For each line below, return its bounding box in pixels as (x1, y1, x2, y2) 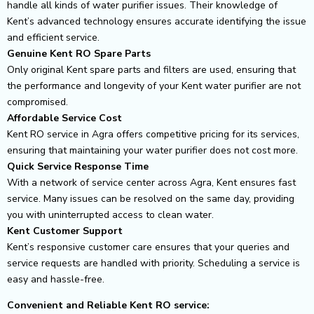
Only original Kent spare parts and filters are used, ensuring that (7, 62, 296, 76)
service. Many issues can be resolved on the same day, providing (7, 191, 294, 205)
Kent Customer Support (7, 224, 123, 238)
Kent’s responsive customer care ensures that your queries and (7, 240, 289, 254)
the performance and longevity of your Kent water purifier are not (7, 78, 301, 93)
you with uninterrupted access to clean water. (7, 207, 214, 221)
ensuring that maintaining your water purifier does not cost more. (7, 143, 298, 157)
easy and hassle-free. (7, 272, 104, 286)
